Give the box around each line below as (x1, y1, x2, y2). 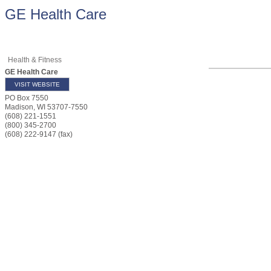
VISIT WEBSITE (15, 81, 60, 88)
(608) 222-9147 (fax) (5, 130, 73, 139)
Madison (5, 103, 33, 111)
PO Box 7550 (5, 94, 48, 102)
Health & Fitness (8, 56, 62, 64)
